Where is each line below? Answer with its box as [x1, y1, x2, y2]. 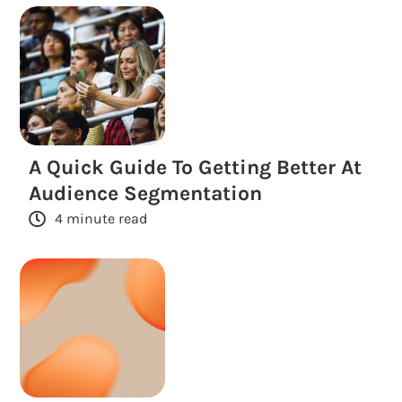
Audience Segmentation [29, 180, 263, 205]
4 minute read [55, 209, 148, 227]
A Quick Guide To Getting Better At [29, 154, 363, 179]
